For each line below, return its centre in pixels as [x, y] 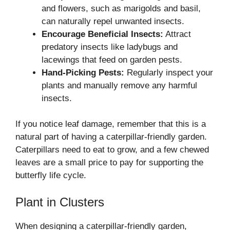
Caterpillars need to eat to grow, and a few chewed [112, 150]
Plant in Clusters [60, 202]
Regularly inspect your [169, 72]
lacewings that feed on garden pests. [112, 60]
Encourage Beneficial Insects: [102, 34]
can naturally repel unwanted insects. [113, 21]
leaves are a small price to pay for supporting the [109, 163]
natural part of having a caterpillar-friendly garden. [111, 137]
